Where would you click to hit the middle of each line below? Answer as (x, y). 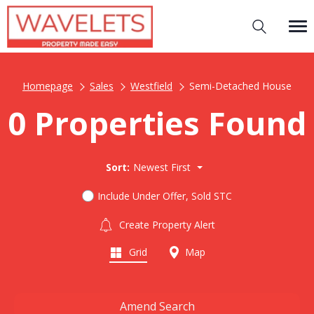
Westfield (151, 86)
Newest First (162, 167)
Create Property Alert (166, 224)
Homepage (48, 86)
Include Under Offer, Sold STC (165, 196)
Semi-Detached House (240, 86)
